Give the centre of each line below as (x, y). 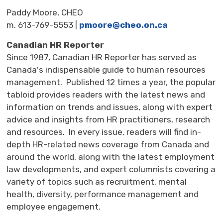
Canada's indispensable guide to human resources (106, 69)
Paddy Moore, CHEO (45, 12)
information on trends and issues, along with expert (110, 107)
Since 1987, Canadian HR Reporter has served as (102, 57)
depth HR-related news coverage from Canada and (108, 144)
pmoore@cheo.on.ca (124, 25)
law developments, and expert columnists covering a (111, 169)
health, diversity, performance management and (103, 194)
